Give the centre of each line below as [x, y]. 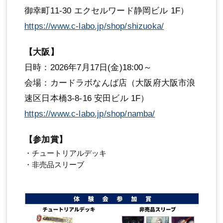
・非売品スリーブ [54, 165]
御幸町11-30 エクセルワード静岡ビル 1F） [107, 11]
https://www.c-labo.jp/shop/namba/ [90, 114]
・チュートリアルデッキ [65, 153]
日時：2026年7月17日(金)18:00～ [88, 68]
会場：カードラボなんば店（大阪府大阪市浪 [110, 83]
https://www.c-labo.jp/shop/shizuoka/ [94, 26]
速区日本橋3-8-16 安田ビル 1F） [87, 99]
